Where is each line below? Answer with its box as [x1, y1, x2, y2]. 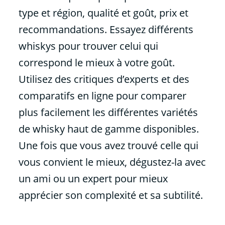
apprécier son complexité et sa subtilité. [18, 188, 203, 202]
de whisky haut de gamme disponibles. [18, 122, 199, 136]
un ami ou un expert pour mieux [18, 171, 168, 185]
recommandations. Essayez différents [18, 22, 193, 36]
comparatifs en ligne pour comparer [18, 88, 186, 102]
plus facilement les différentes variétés [18, 105, 198, 119]
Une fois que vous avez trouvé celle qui [18, 138, 198, 152]
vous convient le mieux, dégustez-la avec [18, 155, 206, 169]
